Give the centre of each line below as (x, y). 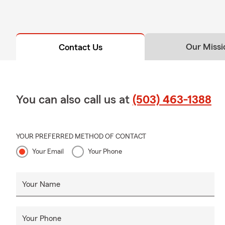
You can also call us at (74, 100)
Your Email (48, 152)
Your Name (41, 185)
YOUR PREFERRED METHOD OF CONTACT (81, 137)
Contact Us (80, 47)
